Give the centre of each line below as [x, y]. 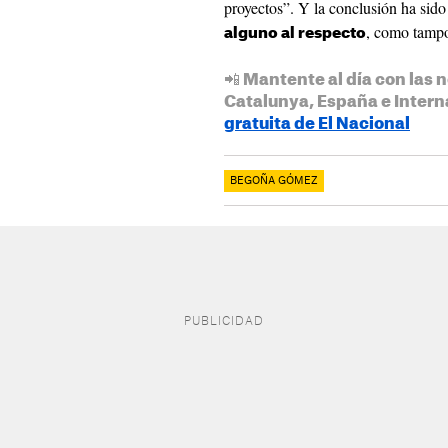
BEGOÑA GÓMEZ [274, 181]
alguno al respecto [295, 33]
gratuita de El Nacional [317, 124]
